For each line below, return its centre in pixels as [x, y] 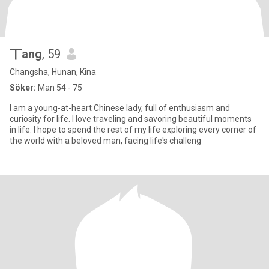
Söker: [23, 88]
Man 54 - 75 [59, 88]
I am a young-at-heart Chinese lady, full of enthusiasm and [120, 108]
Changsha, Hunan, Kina [53, 72]
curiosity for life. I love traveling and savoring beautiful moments [131, 119]
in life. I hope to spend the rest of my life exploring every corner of [133, 130]
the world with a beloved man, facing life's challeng [105, 141]
